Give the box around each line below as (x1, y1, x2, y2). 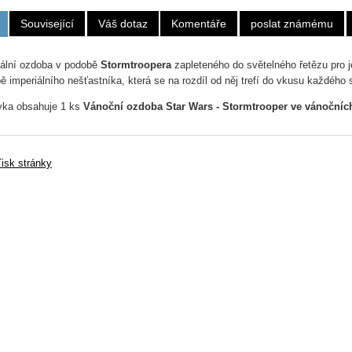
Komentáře (171, 17, 227, 31)
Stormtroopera (100, 59, 171, 71)
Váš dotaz (97, 17, 148, 31)
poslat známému (250, 17, 333, 31)
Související (20, 17, 75, 31)
